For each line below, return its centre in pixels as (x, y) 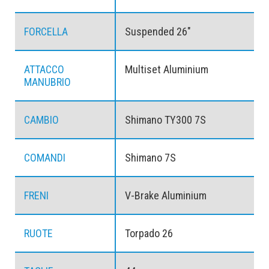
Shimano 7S (150, 157)
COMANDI (45, 157)
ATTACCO (44, 69)
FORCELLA (46, 31)
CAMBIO (41, 119)
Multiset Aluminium (166, 69)
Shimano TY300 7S (165, 119)
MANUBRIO (47, 82)
